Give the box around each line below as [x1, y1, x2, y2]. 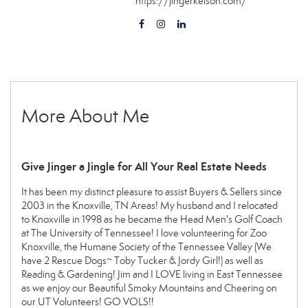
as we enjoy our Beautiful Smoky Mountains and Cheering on [21, 281, 277, 294]
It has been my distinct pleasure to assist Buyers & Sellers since [21, 185, 282, 198]
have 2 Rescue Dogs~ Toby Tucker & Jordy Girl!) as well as [21, 254, 263, 267]
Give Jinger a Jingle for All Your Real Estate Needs [21, 159, 267, 174]
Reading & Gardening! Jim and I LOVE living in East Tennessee [21, 267, 283, 280]
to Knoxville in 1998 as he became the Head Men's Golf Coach [21, 212, 283, 225]
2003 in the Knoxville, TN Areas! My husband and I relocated [21, 199, 278, 212]
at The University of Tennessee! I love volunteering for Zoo [21, 226, 267, 239]
